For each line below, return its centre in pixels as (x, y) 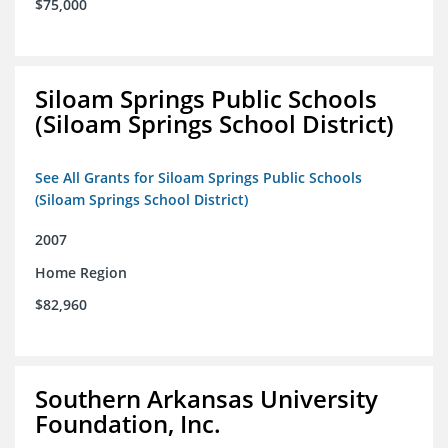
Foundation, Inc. (128, 424)
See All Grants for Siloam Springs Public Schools (198, 178)
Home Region (81, 273)
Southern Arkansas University (206, 399)
